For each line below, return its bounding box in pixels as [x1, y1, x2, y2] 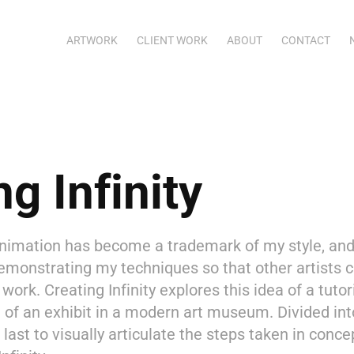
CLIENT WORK [136, 32, 208, 47]
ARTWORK [66, 32, 118, 47]
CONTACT [281, 32, 330, 47]
